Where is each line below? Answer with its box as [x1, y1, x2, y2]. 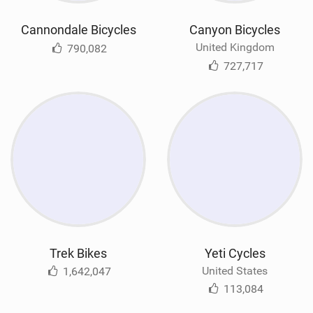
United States [202, 263, 268, 277]
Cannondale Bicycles [20, 22, 136, 38]
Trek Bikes [50, 245, 107, 261]
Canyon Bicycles [189, 22, 280, 38]
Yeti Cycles [204, 245, 265, 261]
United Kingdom [195, 41, 275, 54]
